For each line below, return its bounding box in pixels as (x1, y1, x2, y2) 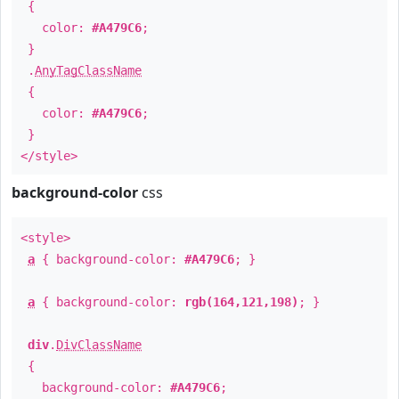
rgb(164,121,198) (184, 295, 298, 309)
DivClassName (56, 338, 142, 352)
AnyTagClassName (35, 63, 142, 77)
